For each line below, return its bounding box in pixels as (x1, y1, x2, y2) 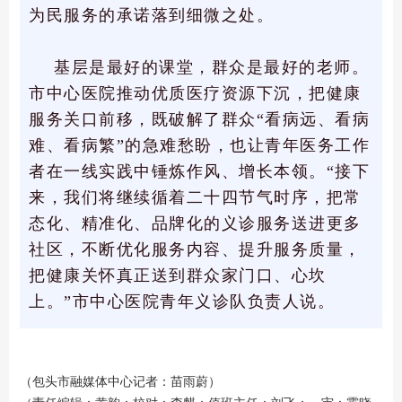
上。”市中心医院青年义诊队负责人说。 (29, 293, 335, 311)
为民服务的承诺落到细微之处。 (29, 6, 274, 25)
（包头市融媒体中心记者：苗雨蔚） (20, 374, 221, 389)
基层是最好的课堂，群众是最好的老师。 (54, 58, 369, 77)
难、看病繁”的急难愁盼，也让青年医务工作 (29, 136, 370, 155)
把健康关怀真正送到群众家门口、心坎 (29, 267, 327, 285)
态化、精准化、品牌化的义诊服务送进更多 (29, 214, 362, 233)
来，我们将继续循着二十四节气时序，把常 (29, 188, 362, 207)
